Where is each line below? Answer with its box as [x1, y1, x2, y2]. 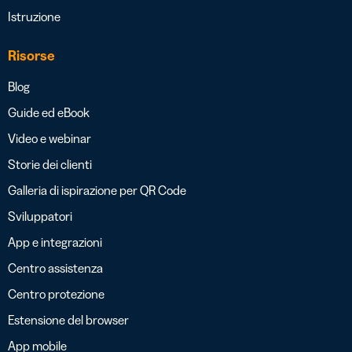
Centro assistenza [8, 260, 103, 277]
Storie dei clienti [8, 156, 92, 173]
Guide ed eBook [8, 104, 90, 121]
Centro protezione [8, 286, 104, 302]
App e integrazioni [8, 234, 102, 251]
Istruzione [8, 9, 60, 25]
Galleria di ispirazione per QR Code [8, 182, 186, 199]
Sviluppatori [8, 208, 72, 225]
